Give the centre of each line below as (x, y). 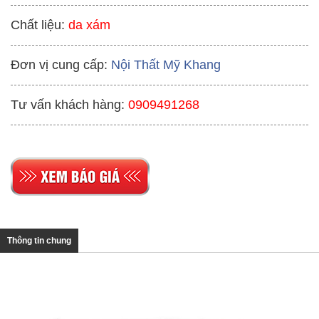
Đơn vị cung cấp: (59, 65)
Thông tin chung (39, 241)
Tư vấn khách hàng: (68, 105)
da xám (88, 25)
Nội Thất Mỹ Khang (166, 65)
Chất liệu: (38, 25)
